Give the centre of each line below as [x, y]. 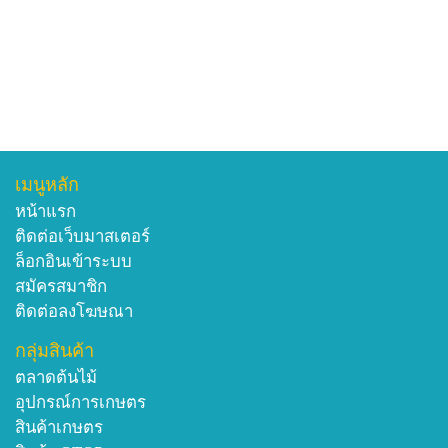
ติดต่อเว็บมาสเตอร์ [82, 237]
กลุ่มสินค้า [54, 351]
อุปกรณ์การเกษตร [80, 403]
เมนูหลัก [47, 185]
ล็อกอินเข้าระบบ [73, 262]
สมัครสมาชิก [61, 287]
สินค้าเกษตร [59, 428]
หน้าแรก [45, 212]
